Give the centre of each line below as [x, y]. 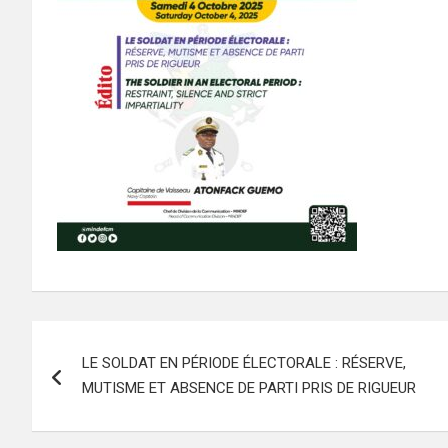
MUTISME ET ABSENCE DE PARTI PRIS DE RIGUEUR [249, 388]
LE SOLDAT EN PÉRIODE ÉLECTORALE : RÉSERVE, [244, 363]
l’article [83, 422]
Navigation [107, 340]
